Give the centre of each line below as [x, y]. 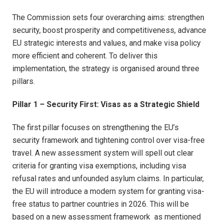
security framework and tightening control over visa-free [109, 140]
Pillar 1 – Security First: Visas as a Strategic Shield [106, 105]
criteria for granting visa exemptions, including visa [99, 165]
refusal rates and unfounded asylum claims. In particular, [108, 178]
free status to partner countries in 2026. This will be [101, 204]
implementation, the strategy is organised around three [106, 69]
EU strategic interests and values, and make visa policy [107, 43]
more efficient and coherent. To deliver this [85, 56]
